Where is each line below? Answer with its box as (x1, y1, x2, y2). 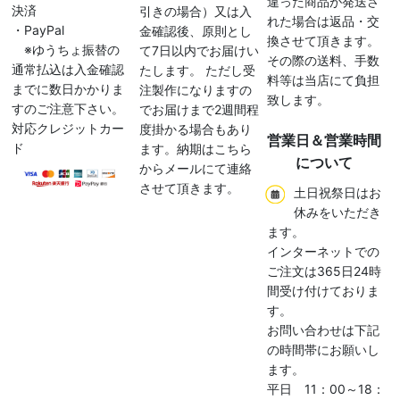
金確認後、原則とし (138, 23, 252, 39)
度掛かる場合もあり (138, 121, 252, 137)
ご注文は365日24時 (267, 263, 382, 279)
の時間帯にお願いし (267, 342, 380, 358)
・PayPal (12, 22, 64, 38)
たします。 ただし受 (138, 62, 255, 79)
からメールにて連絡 (138, 161, 252, 177)
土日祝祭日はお (293, 185, 381, 201)
